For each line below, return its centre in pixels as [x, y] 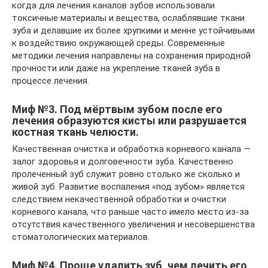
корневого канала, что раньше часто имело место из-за [130, 212]
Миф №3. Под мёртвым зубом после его [117, 109]
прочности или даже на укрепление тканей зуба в [116, 68]
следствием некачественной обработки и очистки [119, 200]
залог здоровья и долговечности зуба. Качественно [123, 162]
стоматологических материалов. [81, 237]
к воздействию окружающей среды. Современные [118, 43]
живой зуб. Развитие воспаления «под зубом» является [128, 187]
